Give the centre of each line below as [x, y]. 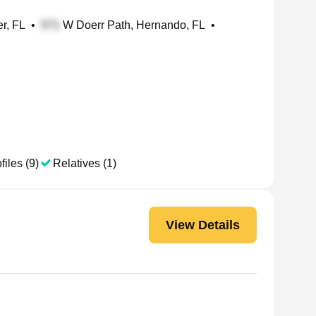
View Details [203, 225]
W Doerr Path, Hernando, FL [133, 25]
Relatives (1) [85, 163]
